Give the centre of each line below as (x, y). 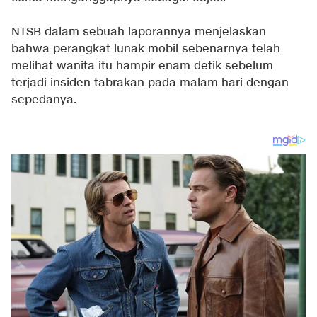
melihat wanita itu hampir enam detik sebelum (142, 66)
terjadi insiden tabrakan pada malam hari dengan (150, 83)
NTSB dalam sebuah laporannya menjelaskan (139, 32)
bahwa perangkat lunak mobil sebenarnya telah (146, 49)
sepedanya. (44, 100)
